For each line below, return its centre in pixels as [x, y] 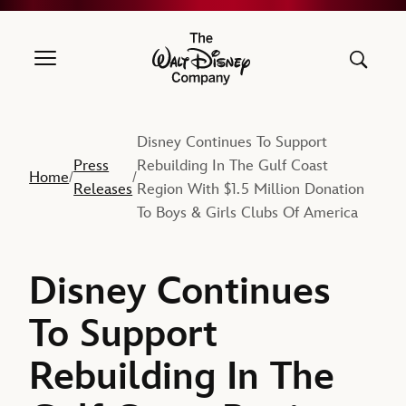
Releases [103, 190]
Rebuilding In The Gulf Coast [233, 166]
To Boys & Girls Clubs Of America [248, 213]
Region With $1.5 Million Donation [251, 190]
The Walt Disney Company [272, 67]
